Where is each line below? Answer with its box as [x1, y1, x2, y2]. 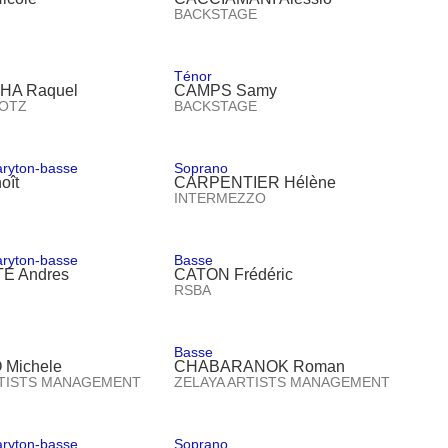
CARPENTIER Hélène [174, 173, 337, 191]
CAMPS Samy [174, 81, 278, 99]
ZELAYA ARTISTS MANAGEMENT [174, 373, 391, 390]
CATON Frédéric [174, 265, 294, 283]
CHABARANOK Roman [174, 357, 346, 375]
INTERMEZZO [174, 189, 267, 206]
